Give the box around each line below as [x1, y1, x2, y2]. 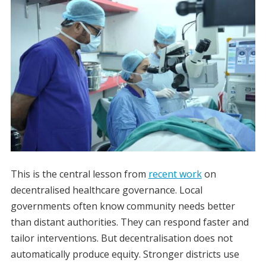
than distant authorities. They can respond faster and [10, 216, 249, 229]
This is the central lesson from [10, 167, 148, 181]
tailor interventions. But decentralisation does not [10, 232, 233, 245]
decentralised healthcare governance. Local [10, 183, 202, 197]
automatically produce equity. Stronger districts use [10, 248, 239, 261]
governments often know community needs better [10, 199, 235, 213]
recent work [148, 167, 202, 181]
